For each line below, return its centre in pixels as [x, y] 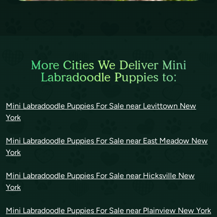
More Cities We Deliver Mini [108, 65]
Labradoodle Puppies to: [108, 77]
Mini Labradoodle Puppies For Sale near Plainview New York [108, 211]
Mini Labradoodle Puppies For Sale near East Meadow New [107, 141]
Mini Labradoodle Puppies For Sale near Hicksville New [100, 176]
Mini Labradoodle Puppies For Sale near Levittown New [101, 106]
